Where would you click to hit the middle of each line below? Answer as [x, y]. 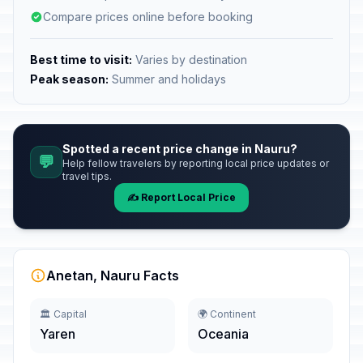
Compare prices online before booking [148, 17]
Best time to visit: [81, 60]
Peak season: [69, 79]
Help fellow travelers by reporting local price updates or [196, 163]
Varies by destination [190, 60]
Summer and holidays [167, 79]
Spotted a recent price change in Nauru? [180, 149]
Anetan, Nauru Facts [113, 275]
